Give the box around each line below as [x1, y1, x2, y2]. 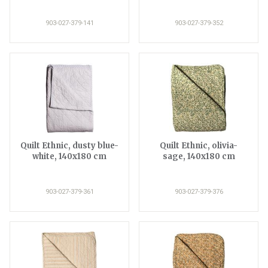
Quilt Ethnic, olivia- [160, 140, 237, 151]
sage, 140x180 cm [162, 151, 235, 162]
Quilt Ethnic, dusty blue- [20, 140, 118, 151]
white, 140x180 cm [32, 151, 106, 162]
